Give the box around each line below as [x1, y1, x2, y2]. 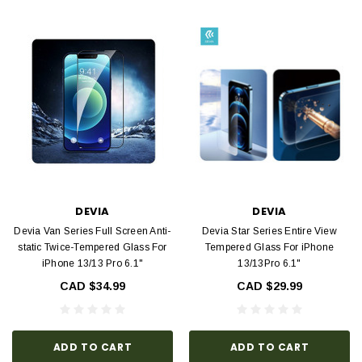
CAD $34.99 [60, 279, 125, 293]
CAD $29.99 [237, 279, 302, 293]
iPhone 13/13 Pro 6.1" [41, 257, 144, 269]
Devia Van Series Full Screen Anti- [14, 225, 171, 237]
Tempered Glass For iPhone [205, 241, 334, 253]
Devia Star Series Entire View [202, 225, 337, 237]
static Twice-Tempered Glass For [18, 241, 167, 253]
